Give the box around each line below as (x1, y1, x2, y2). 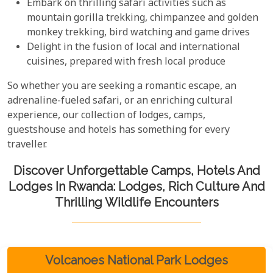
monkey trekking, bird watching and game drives (27, 26, 250, 40)
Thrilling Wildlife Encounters (54, 194, 219, 210)
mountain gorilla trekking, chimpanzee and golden (27, 11, 258, 26)
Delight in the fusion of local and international (27, 40, 240, 55)
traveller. (7, 138, 47, 152)
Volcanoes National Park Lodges (45, 252, 228, 268)
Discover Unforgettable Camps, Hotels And (13, 163, 260, 178)
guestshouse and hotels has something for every (7, 123, 230, 138)
